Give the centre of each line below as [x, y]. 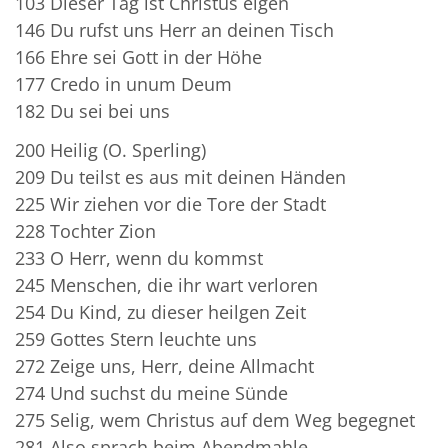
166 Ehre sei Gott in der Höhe [141, 56]
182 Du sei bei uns [100, 110]
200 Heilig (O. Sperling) [113, 149]
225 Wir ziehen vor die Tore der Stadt [175, 203]
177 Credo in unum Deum [128, 83]
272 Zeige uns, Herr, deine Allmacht [169, 365]
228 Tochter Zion [88, 230]
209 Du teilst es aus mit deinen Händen [185, 176]
